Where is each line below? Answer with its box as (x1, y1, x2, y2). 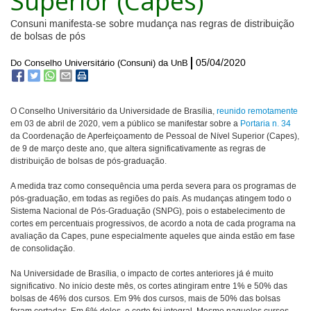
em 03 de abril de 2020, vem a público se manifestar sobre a (10, 119, 240, 130)
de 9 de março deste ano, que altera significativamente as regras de (10, 144, 266, 155)
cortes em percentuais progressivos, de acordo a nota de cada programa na (10, 219, 296, 230)
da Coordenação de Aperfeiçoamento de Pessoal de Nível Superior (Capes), (10, 131, 299, 142)
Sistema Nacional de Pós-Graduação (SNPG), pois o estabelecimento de (10, 206, 285, 217)
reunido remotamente (217, 106, 298, 117)
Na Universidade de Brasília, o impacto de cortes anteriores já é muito (10, 269, 274, 280)
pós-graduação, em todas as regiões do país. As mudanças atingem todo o (10, 194, 292, 205)
